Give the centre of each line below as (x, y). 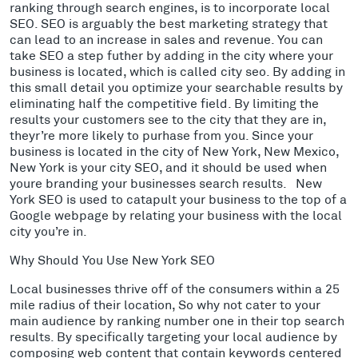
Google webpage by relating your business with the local (176, 214)
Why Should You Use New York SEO (112, 259)
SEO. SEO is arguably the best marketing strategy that (169, 22)
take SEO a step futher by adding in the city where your (171, 54)
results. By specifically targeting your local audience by (173, 336)
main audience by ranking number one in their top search (177, 320)
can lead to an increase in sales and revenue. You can (166, 38)
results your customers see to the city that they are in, (168, 118)
